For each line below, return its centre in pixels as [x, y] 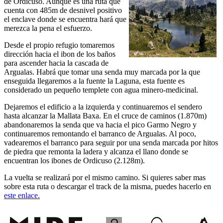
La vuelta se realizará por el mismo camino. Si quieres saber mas [105, 178]
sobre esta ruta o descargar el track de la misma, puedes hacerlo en [108, 187]
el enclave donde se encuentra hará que [65, 19]
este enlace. [22, 196]
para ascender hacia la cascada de [56, 63]
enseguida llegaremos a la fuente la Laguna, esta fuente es [94, 81]
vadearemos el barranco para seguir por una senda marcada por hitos [111, 143]
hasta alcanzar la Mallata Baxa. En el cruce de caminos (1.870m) [105, 116]
